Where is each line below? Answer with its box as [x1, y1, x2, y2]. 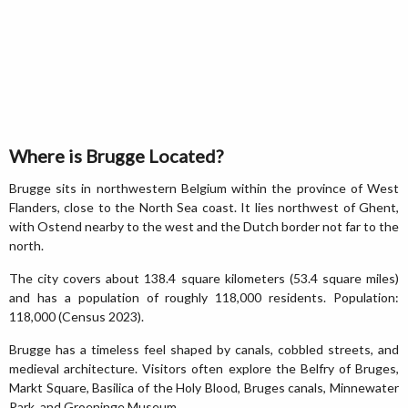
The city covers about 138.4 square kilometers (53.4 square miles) [9, 270, 399, 286]
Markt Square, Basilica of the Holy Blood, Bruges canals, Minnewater [9, 380, 399, 395]
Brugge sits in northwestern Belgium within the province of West [9, 180, 399, 196]
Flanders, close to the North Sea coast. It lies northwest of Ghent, [9, 199, 399, 215]
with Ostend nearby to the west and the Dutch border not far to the [9, 219, 399, 234]
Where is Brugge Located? [9, 145, 223, 167]
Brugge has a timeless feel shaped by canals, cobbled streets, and [9, 342, 399, 357]
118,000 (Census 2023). [9, 309, 144, 324]
